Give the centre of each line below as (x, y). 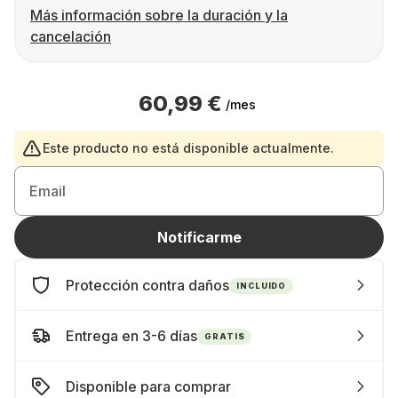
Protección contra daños (147, 285)
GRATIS (225, 336)
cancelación (71, 36)
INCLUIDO (262, 285)
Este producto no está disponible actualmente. (188, 148)
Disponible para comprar (148, 386)
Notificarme (199, 237)
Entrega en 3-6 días (131, 336)
